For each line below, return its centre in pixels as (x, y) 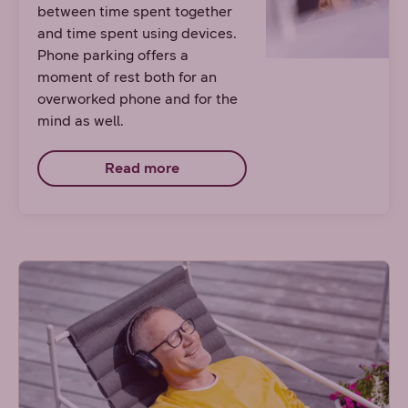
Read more (143, 168)
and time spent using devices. (138, 33)
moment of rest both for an (127, 76)
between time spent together (135, 11)
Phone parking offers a (113, 55)
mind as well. (81, 120)
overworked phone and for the (138, 98)
